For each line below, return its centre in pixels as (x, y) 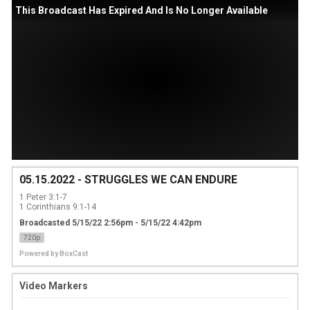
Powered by (39, 253)
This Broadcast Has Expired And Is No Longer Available (141, 10)
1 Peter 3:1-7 (43, 197)
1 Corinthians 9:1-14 (57, 207)
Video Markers (53, 285)
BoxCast (73, 253)
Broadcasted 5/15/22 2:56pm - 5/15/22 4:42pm (110, 222)
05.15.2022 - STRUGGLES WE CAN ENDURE (128, 179)
